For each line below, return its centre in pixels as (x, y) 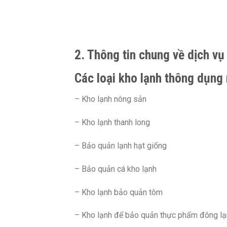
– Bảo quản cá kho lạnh (116, 169)
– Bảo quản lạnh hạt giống (121, 146)
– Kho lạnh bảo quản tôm (119, 192)
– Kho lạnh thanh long (112, 123)
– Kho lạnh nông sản (110, 99)
